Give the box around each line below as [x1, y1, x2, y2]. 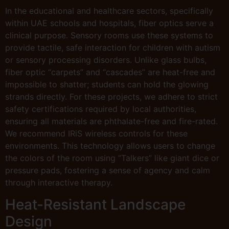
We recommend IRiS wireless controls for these [5, 128, 188, 139]
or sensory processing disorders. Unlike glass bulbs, [5, 55, 207, 65]
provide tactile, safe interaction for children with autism [5, 42, 220, 53]
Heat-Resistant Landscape [5, 195, 186, 213]
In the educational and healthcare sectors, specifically [5, 6, 213, 16]
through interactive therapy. [5, 177, 112, 188]
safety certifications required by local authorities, [5, 104, 196, 114]
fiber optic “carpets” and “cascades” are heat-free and [5, 67, 215, 78]
